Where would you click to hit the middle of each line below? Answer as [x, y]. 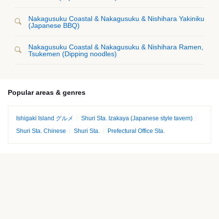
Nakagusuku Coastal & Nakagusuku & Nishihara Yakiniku [116, 18]
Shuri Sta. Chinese [41, 131]
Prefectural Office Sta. [136, 131]
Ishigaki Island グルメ [45, 118]
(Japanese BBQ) [54, 25]
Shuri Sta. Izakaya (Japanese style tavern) [137, 118]
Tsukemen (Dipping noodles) [73, 54]
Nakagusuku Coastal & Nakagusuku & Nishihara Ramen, [116, 47]
